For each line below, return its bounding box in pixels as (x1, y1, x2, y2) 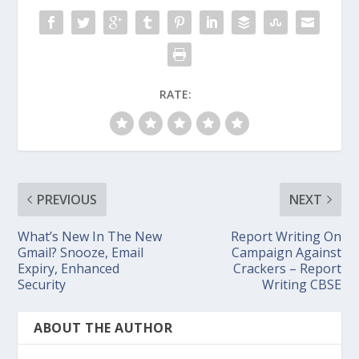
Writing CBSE (261, 275, 341, 293)
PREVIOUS (37, 190, 98, 208)
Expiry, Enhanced (18, 259, 120, 277)
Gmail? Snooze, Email (18, 243, 144, 261)
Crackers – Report (232, 259, 341, 277)
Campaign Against (231, 243, 341, 261)
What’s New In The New (18, 227, 163, 245)
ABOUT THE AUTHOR (34, 318, 173, 337)
